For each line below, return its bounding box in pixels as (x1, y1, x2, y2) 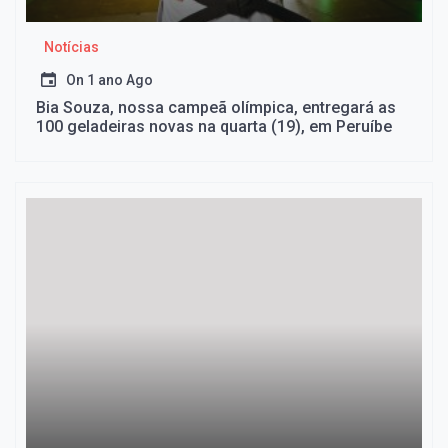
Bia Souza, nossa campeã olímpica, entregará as (36, 98, 396, 118)
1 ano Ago (87, 72, 153, 89)
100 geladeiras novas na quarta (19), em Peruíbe (36, 117, 392, 137)
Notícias (43, 39, 99, 56)
